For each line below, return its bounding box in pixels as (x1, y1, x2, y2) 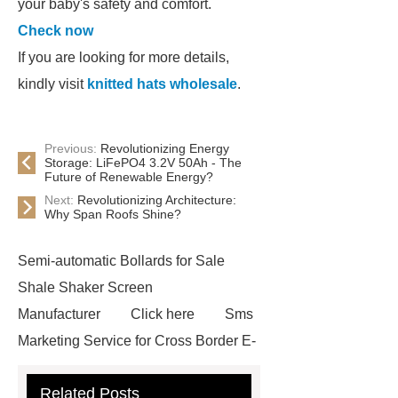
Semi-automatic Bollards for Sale (18, 253, 225, 268)
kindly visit (18, 76, 87, 92)
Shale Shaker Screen (18, 280, 153, 295)
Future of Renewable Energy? (44, 170, 213, 184)
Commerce (18, 360, 87, 375)
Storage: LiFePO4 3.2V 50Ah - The (44, 155, 242, 170)
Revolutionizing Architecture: (77, 193, 236, 207)
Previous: (44, 141, 100, 155)
